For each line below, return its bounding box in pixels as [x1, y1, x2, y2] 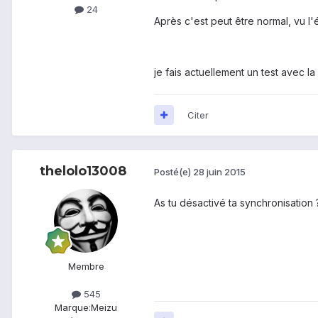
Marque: [55, 301, 91, 313]
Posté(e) [154, 166, 193, 178]
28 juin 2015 [193, 166, 246, 178]
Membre [67, 260, 104, 272]
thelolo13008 [40, 163, 126, 179]
